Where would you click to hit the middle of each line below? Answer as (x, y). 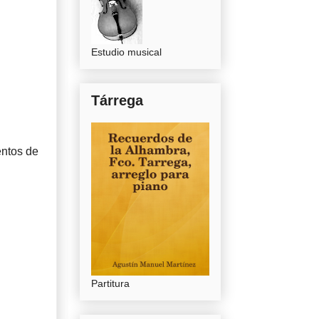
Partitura (110, 284)
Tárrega (117, 101)
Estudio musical (126, 52)
